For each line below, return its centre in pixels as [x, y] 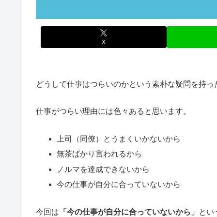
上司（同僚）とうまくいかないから [119, 139]
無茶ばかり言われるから [100, 154]
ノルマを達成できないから [103, 169]
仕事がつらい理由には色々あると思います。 [113, 111]
